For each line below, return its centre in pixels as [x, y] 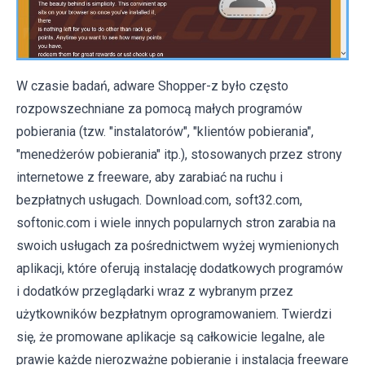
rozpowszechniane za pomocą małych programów [159, 109]
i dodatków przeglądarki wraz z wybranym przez [155, 292]
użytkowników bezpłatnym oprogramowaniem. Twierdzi [174, 314]
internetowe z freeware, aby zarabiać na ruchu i [150, 178]
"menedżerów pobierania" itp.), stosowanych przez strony [179, 155]
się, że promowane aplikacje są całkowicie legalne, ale [171, 337]
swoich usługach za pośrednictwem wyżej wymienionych [178, 246]
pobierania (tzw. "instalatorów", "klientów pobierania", [165, 132]
